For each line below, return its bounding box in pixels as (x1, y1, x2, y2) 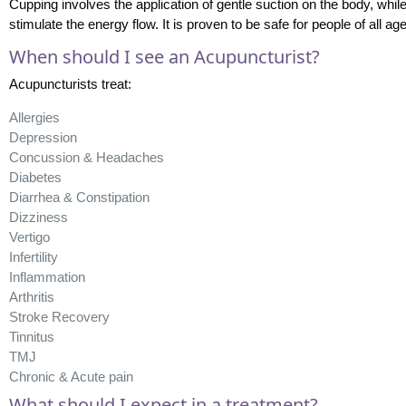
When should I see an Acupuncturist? (8, 43, 320, 69)
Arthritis (8, 288, 54, 304)
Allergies (8, 109, 60, 125)
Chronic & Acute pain (8, 368, 133, 384)
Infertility (8, 248, 58, 265)
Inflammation (8, 268, 85, 285)
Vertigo (8, 228, 50, 245)
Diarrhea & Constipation (8, 188, 150, 205)
